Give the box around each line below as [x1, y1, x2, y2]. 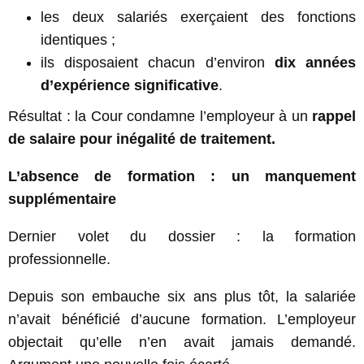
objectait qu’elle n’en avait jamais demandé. [8, 333, 356, 350]
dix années [274, 54, 357, 71]
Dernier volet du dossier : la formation [8, 227, 356, 245]
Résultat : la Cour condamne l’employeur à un [8, 107, 312, 124]
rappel [312, 107, 356, 124]
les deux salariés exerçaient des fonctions [41, 8, 356, 25]
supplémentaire [8, 190, 116, 207]
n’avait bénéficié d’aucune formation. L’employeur [8, 310, 356, 327]
